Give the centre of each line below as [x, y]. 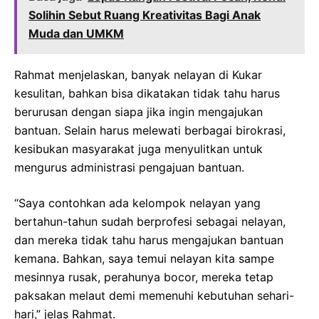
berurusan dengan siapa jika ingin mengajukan [138, 112]
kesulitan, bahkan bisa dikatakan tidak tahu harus [147, 93]
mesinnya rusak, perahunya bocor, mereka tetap [144, 277]
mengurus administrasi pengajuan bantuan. [129, 167]
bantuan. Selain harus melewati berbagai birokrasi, [150, 130]
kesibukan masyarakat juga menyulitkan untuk [138, 149]
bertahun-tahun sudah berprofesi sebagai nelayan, [150, 221]
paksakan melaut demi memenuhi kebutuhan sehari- [154, 296]
